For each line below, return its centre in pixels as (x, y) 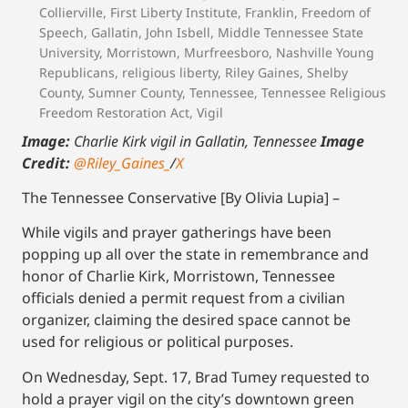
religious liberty (170, 72)
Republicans (77, 72)
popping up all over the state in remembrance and (195, 255)
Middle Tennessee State (291, 32)
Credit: (48, 163)
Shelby (327, 72)
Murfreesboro (226, 52)
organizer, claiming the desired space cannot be (186, 320)
